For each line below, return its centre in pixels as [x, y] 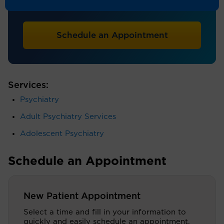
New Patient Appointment [82, 196]
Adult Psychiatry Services [68, 117]
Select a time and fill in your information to [105, 212]
